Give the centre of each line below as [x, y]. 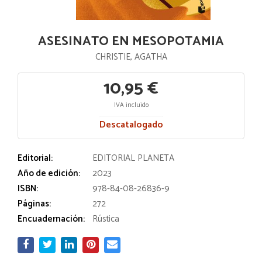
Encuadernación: [51, 219]
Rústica [106, 219]
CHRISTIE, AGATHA [131, 57]
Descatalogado [131, 125]
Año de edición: [49, 173]
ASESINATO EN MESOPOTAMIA [131, 42]
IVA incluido [131, 105]
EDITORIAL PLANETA [133, 158]
